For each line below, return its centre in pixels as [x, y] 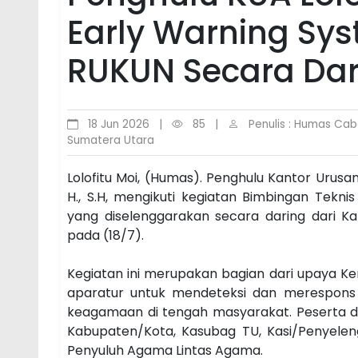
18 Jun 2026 [115, 125]
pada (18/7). [107, 236]
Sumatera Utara [111, 141]
